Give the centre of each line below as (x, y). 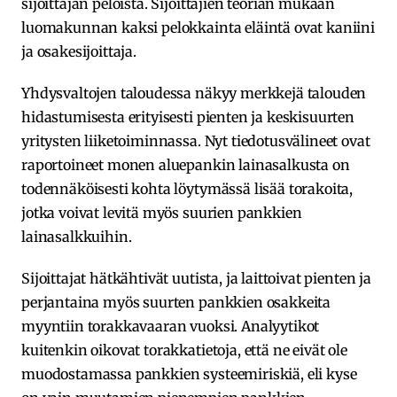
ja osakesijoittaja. (79, 51)
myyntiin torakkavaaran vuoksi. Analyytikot (171, 326)
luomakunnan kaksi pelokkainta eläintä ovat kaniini (198, 27)
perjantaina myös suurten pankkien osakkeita (176, 302)
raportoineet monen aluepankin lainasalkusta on (186, 164)
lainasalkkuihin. (77, 236)
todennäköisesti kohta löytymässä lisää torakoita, (187, 188)
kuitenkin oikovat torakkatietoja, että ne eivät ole (184, 350)
